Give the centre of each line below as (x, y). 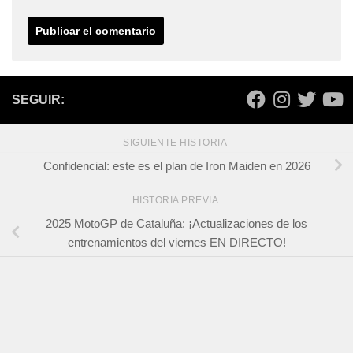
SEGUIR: (38, 99)
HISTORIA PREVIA (176, 200)
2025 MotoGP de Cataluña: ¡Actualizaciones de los (176, 223)
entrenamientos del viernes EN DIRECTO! (176, 242)
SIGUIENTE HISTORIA (176, 142)
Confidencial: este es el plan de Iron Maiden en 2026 (176, 165)
